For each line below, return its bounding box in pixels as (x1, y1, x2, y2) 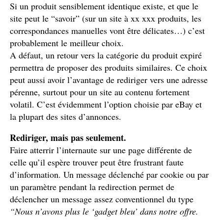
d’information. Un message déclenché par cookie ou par (10, 168, 209, 180)
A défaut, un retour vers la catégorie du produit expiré (10, 49, 202, 61)
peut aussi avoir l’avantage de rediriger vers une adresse (10, 74, 208, 85)
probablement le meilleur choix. (10, 37, 124, 49)
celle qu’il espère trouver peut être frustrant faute (10, 156, 184, 168)
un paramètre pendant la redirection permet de (10, 181, 174, 192)
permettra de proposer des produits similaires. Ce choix (10, 61, 207, 73)
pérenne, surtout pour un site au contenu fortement (10, 86, 190, 98)
